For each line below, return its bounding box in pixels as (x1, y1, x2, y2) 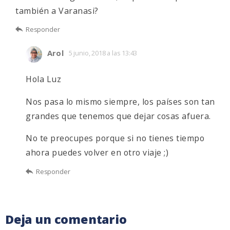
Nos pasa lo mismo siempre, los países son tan (26, 95, 215, 107)
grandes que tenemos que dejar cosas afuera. (26, 110, 211, 122)
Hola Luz (26, 73, 61, 85)
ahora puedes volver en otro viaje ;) (26, 147, 168, 159)
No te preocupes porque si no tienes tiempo (26, 132, 204, 144)
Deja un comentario (5, 210, 127, 227)
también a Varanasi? (15, 5, 99, 16)
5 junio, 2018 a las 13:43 (68, 48, 138, 57)
